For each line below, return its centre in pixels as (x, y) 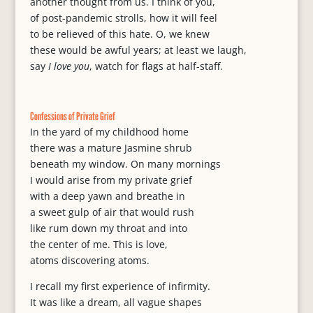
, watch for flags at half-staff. (156, 66)
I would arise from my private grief (111, 180)
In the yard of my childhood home (109, 132)
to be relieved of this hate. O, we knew (119, 34)
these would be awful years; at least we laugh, (138, 50)
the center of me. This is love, (99, 244)
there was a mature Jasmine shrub (111, 148)
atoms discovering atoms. (89, 260)
